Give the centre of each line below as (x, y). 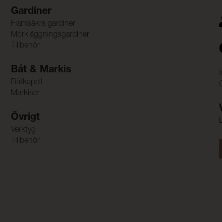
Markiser (25, 93)
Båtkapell (26, 83)
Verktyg (23, 130)
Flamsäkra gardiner (43, 24)
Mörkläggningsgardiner (50, 35)
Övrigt (25, 118)
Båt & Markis (41, 70)
